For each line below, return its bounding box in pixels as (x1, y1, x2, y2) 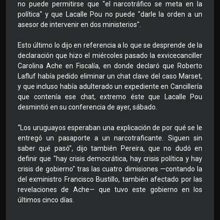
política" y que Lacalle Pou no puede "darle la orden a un (18, 10, 202, 19)
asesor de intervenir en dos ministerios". (18, 21, 141, 29)
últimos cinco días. (18, 196, 74, 204)
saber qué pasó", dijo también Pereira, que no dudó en (18, 144, 202, 153)
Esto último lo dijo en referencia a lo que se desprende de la (18, 41, 202, 50)
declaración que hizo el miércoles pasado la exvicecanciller (18, 52, 202, 60)
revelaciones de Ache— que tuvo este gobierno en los (18, 186, 202, 194)
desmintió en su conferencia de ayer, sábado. (18, 103, 157, 111)
